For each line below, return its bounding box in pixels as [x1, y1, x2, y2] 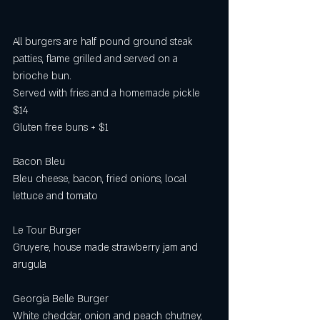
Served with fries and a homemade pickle [13, 86, 203, 100]
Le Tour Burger [13, 224, 81, 237]
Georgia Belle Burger [13, 292, 109, 306]
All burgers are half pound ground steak [13, 35, 196, 49]
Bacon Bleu [13, 155, 65, 169]
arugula [13, 258, 46, 271]
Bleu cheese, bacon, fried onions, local [13, 172, 189, 186]
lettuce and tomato [13, 189, 98, 203]
